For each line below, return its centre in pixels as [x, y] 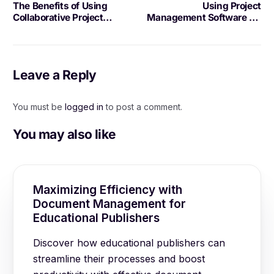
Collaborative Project [58, 18]
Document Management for [110, 204]
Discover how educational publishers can [129, 243]
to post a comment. [143, 107]
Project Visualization [216, 29]
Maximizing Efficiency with [108, 190]
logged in [84, 107]
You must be [39, 107]
